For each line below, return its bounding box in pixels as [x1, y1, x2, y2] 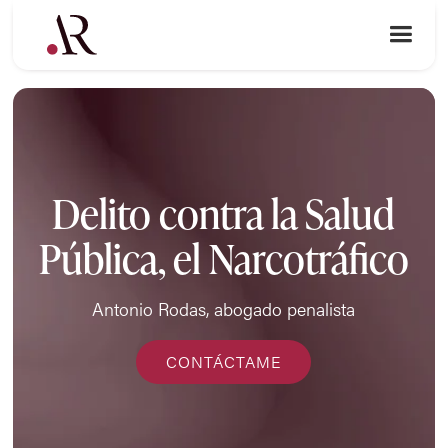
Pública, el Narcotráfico [38, 231, 409, 287]
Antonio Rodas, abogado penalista [92, 295, 356, 321]
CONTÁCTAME [166, 350, 282, 374]
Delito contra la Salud [52, 186, 396, 242]
